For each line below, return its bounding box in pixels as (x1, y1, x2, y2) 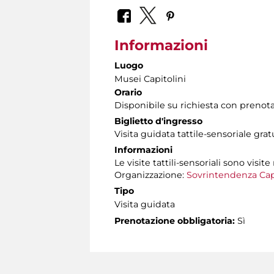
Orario (114, 86, 142, 98)
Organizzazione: (114, 169, 187, 180)
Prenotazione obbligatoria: (114, 215, 235, 226)
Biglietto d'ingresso (114, 115, 202, 127)
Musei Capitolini (114, 73, 186, 84)
